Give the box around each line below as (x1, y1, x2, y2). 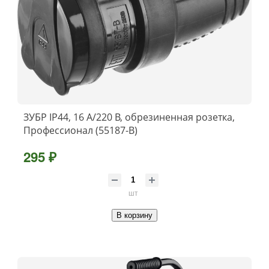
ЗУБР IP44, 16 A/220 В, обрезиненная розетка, (23, 110, 235, 124)
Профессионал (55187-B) (23, 123, 138, 137)
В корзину (116, 210, 153, 220)
